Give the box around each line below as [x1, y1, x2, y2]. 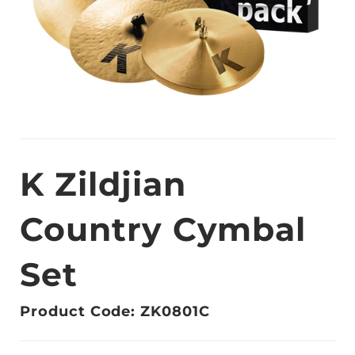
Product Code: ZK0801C [19, 303, 211, 320]
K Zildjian [19, 163, 186, 204]
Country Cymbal [19, 208, 307, 249]
